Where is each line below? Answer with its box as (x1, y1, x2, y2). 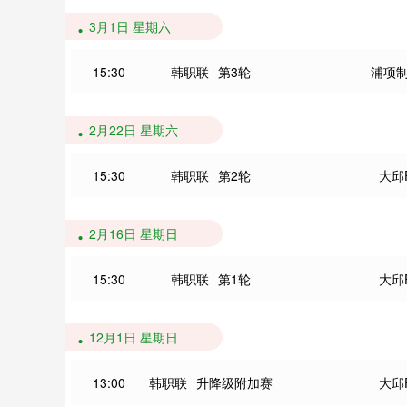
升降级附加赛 (196, 373, 273, 392)
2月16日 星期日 (89, 224, 178, 243)
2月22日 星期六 (89, 121, 178, 139)
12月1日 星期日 (89, 328, 178, 346)
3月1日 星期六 (89, 17, 171, 35)
